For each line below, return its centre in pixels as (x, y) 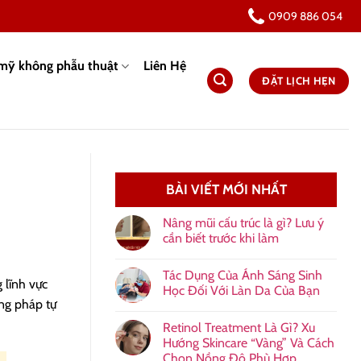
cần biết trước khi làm (221, 238)
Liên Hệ (164, 66)
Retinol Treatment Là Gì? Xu (239, 328)
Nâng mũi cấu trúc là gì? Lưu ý (243, 223)
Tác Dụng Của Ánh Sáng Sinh (243, 275)
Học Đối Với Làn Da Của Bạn (241, 290)
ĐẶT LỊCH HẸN (299, 80)
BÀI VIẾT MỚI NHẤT (226, 189)
